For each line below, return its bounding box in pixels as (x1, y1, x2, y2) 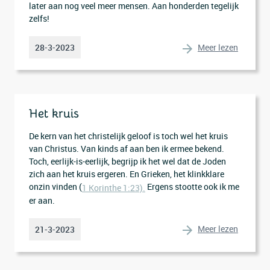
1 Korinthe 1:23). (82, 181, 145, 193)
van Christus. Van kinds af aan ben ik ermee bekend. (29, 143, 224, 154)
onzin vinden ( (29, 181, 82, 192)
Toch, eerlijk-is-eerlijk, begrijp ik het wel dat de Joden (29, 155, 226, 167)
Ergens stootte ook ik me (145, 181, 239, 192)
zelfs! (29, 13, 49, 24)
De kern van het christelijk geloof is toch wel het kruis (29, 130, 228, 142)
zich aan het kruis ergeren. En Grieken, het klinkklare (29, 168, 224, 180)
